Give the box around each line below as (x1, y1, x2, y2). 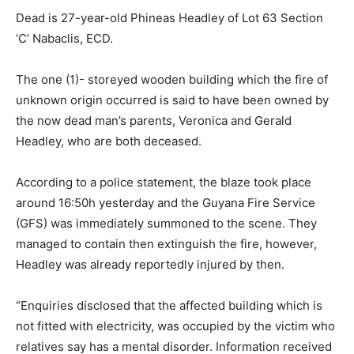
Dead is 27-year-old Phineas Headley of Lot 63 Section (16, 9, 323, 25)
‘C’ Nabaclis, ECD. (16, 30, 113, 46)
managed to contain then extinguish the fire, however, (16, 235, 317, 251)
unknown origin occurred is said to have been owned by (16, 92, 329, 107)
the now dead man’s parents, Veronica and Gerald (16, 112, 292, 128)
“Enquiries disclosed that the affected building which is (16, 297, 322, 313)
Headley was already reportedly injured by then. (16, 256, 284, 272)
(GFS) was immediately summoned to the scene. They (16, 215, 317, 231)
